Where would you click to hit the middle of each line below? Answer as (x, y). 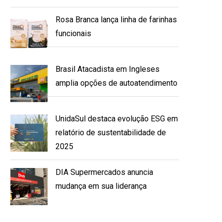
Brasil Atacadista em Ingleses (108, 69)
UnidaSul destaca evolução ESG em (117, 118)
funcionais (73, 33)
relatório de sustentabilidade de (111, 132)
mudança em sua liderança (101, 186)
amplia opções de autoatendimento (116, 83)
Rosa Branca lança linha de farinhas (116, 19)
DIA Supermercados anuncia (104, 172)
